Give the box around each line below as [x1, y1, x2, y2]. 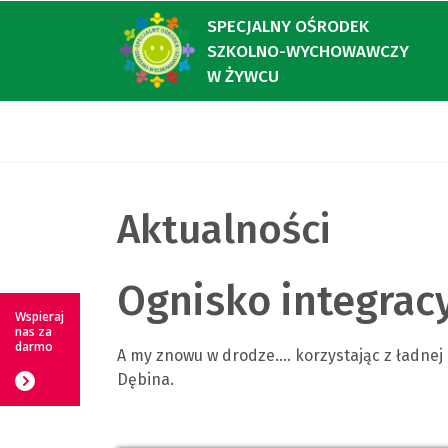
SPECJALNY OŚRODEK [207, 15, 369, 37]
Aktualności [117, 206, 330, 254]
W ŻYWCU [207, 65, 279, 87]
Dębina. [117, 370, 174, 389]
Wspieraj [15, 307, 64, 325]
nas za [15, 322, 52, 340]
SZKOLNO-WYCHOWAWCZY [207, 40, 409, 62]
